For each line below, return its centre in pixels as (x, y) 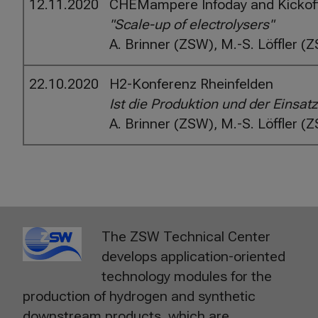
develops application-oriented (194, 256)
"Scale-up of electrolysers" (192, 24)
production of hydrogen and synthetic (139, 296)
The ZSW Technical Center (186, 236)
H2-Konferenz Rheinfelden (192, 84)
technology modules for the (187, 276)
